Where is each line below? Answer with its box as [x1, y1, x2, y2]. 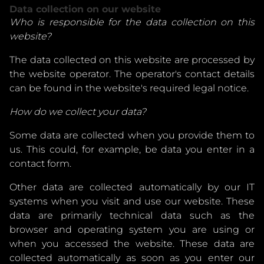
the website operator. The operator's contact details [9, 68, 255, 80]
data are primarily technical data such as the [9, 210, 255, 221]
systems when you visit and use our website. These [9, 196, 255, 207]
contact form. [9, 158, 71, 169]
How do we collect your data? [9, 106, 146, 117]
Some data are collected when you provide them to [9, 130, 255, 141]
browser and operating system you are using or [9, 224, 255, 235]
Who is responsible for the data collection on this [9, 16, 255, 28]
